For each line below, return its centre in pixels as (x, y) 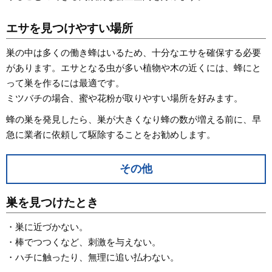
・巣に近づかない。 (47, 226)
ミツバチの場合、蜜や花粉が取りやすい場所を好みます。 (124, 98)
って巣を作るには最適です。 (65, 83)
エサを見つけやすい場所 (70, 28)
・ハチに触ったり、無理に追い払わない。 (93, 257)
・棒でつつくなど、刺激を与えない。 (83, 242)
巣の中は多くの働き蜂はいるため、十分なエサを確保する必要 (134, 52)
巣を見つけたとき (52, 202)
